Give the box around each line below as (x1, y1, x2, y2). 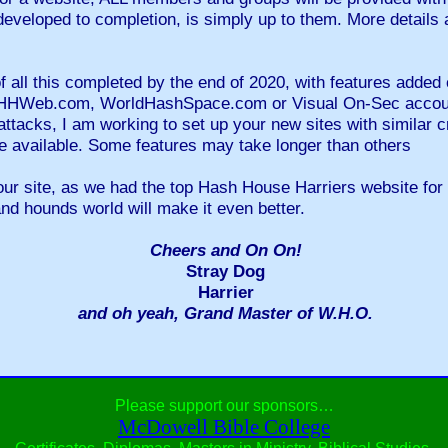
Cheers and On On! (149, 240, 302, 260)
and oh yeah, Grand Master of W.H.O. (78, 303, 373, 323)
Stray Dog (186, 261, 265, 281)
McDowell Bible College (118, 415, 330, 439)
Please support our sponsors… (114, 397, 334, 414)
